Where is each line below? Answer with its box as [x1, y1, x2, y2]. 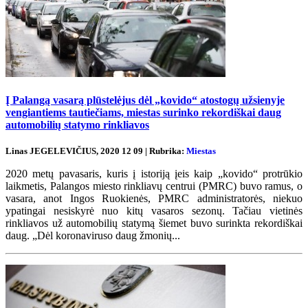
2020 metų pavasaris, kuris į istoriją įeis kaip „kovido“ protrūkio [5, 168, 302, 180]
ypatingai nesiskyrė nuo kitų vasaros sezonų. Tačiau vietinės [5, 205, 302, 217]
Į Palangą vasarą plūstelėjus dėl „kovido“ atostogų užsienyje [5, 93, 285, 106]
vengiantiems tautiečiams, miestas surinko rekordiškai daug [5, 106, 281, 118]
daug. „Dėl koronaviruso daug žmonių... [5, 230, 180, 242]
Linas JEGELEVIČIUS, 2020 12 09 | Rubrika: [5, 146, 186, 157]
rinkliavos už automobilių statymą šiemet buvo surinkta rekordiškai [5, 217, 302, 230]
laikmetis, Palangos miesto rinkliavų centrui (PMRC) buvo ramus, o [5, 180, 302, 192]
